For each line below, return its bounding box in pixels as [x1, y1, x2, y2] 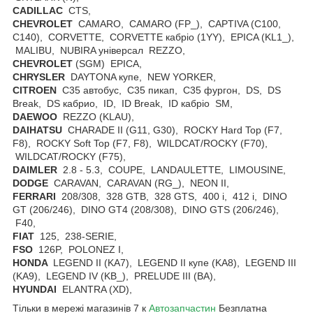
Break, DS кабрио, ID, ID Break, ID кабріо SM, [13, 97, 238, 109]
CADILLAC [13, 4, 63, 16]
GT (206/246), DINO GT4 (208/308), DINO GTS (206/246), [13, 203, 279, 215]
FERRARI [13, 190, 59, 202]
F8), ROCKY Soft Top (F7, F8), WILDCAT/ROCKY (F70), [13, 137, 268, 149]
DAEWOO [13, 110, 57, 122]
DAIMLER [13, 163, 60, 175]
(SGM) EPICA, [73, 57, 147, 69]
